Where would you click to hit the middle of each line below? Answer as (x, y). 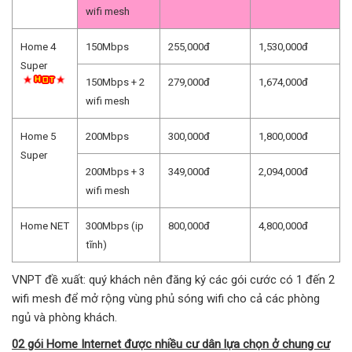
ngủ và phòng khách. (64, 317)
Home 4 (38, 46)
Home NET (45, 225)
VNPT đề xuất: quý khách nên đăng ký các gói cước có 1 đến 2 (173, 279)
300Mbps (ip (115, 225)
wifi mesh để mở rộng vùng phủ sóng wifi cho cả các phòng (166, 298)
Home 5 (38, 136)
